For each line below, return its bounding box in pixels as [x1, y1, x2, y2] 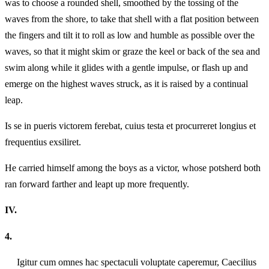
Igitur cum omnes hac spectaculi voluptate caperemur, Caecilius [5, 256, 256, 267]
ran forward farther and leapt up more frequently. [5, 179, 189, 190]
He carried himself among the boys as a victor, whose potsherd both [5, 163, 261, 174]
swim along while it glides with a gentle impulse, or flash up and [5, 62, 248, 73]
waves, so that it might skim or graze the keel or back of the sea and [5, 46, 260, 57]
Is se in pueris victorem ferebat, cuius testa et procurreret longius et [5, 121, 256, 131]
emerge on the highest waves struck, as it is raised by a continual [5, 79, 248, 89]
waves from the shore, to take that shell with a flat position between [5, 14, 259, 25]
